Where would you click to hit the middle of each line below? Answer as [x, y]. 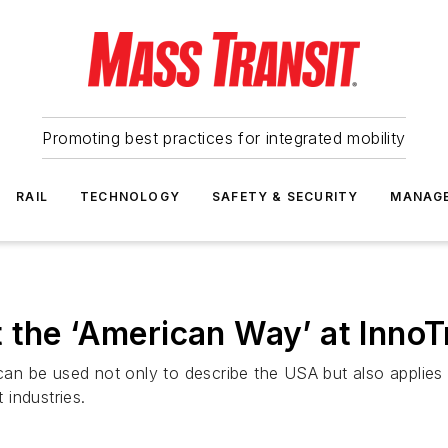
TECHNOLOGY [130, 196]
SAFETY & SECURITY [285, 196]
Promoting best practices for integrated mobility [224, 138]
